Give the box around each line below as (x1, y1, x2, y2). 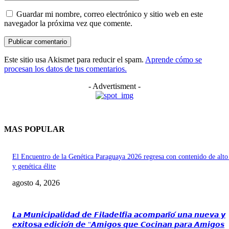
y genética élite (12, 163, 56, 171)
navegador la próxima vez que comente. (4, 18, 132, 28)
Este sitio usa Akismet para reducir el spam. (4, 55, 145, 64)
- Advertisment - (88, 81, 141, 90)
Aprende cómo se (145, 55, 202, 64)
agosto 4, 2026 (12, 178, 60, 188)
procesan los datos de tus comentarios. (4, 64, 127, 73)
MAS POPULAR (4, 124, 65, 133)
